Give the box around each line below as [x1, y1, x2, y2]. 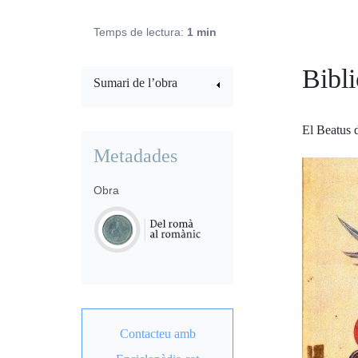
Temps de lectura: [93, 25, 187, 38]
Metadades [93, 145, 177, 166]
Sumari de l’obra [93, 75, 177, 89]
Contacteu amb [119, 326, 196, 340]
